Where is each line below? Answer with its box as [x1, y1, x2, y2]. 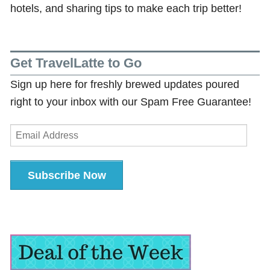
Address [10, 140, 46, 151]
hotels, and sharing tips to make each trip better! [10, 2, 242, 15]
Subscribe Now [27, 169, 106, 182]
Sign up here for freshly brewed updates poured [10, 77, 240, 90]
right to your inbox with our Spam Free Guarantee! [10, 95, 252, 108]
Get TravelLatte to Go [10, 55, 142, 71]
